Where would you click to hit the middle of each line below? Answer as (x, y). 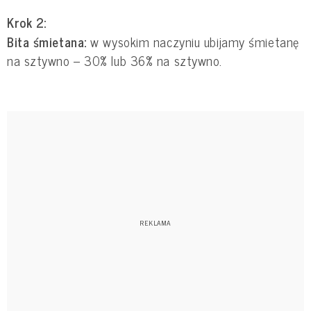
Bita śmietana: (47, 42)
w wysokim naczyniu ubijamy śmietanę (193, 42)
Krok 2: (27, 23)
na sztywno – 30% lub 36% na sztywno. (115, 61)
